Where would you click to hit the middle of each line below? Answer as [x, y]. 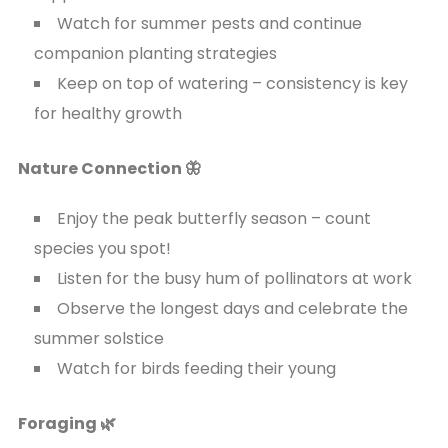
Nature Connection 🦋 [109, 168]
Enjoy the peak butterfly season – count [213, 218]
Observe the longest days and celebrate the [232, 308]
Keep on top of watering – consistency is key [232, 83]
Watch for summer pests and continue [209, 23]
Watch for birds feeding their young [196, 368]
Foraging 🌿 [68, 423]
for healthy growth [107, 113]
